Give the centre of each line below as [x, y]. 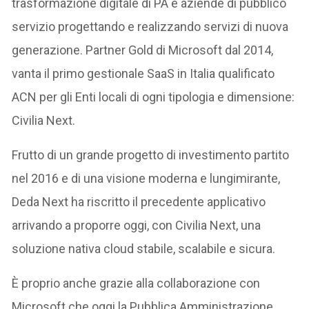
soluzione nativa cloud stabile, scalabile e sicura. [144, 249]
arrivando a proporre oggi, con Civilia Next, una [137, 225]
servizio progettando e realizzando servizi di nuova [150, 27]
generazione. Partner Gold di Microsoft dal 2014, [143, 50]
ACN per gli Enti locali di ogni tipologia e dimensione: [153, 97]
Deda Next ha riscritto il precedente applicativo [139, 202]
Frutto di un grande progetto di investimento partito [151, 155]
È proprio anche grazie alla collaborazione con [136, 283]
